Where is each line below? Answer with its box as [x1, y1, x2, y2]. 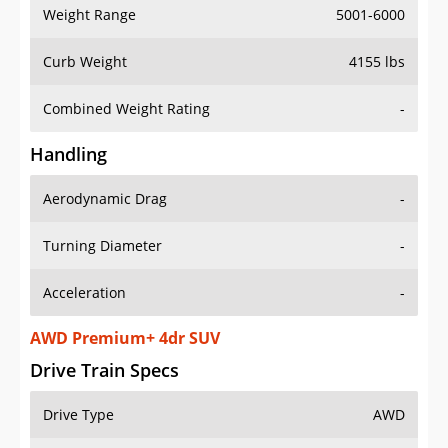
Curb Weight [43, 52, 127, 72]
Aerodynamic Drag [43, 189, 167, 209]
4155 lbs [349, 52, 405, 72]
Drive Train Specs [30, 358, 179, 383]
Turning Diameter [43, 236, 162, 256]
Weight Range [43, 5, 136, 25]
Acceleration [43, 283, 126, 303]
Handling [30, 142, 107, 167]
